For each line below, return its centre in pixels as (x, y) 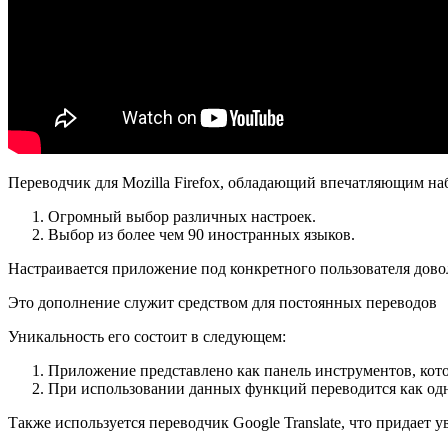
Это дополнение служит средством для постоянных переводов (222, 302)
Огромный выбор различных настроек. (182, 216)
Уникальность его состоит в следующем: (147, 336)
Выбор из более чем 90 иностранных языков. (201, 234)
